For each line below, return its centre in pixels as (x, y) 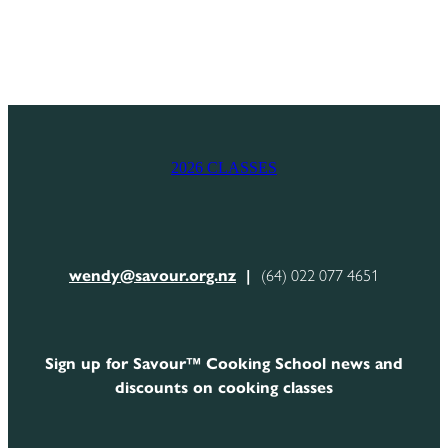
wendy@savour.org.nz (152, 276)
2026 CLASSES (224, 168)
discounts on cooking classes (224, 388)
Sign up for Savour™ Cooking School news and (224, 364)
